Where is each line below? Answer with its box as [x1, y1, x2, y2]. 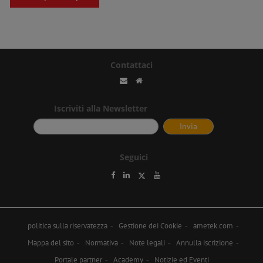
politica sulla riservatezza [27, 220, 107, 231]
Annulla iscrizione [176, 237, 233, 248]
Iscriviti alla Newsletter [54, 102, 148, 114]
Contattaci [110, 59, 153, 70]
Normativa [85, 237, 118, 248]
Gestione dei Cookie [118, 220, 182, 231]
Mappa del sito [27, 237, 74, 248]
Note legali [129, 237, 165, 248]
